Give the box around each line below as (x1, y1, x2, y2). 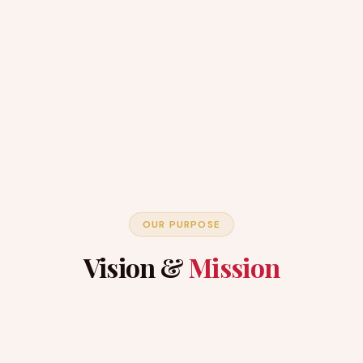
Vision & (83, 250, 189, 284)
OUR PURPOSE (142, 218, 221, 231)
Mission (188, 250, 280, 284)
